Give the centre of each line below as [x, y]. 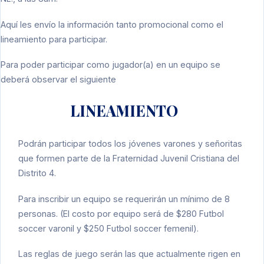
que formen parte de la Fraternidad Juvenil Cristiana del [129, 159]
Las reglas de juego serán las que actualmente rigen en [129, 254]
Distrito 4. [37, 173]
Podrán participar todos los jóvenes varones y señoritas [130, 144]
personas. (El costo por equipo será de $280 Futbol [121, 213]
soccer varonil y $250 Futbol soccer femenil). [108, 228]
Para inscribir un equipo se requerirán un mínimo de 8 [124, 199]
